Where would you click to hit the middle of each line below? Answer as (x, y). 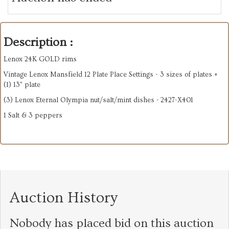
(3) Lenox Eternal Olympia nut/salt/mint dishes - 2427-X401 (98, 100)
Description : (38, 42)
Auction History (64, 198)
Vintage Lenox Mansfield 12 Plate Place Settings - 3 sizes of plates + (111, 74)
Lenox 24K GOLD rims (40, 59)
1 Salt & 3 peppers (33, 115)
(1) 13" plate (22, 85)
